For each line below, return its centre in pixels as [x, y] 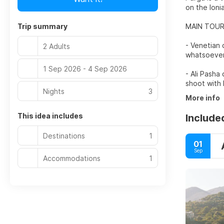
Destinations [64, 135]
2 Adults [56, 46]
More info [203, 98]
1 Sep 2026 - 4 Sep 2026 [85, 68]
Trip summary [42, 26]
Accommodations [72, 158]
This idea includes [50, 116]
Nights [54, 91]
